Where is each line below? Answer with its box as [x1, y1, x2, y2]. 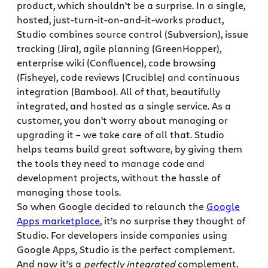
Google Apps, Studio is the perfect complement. [17, 243, 234, 256]
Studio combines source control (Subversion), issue [17, 28, 248, 41]
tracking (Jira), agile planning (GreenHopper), [17, 42, 221, 55]
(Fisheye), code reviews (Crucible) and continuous [17, 71, 240, 84]
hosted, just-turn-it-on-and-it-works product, [17, 13, 224, 26]
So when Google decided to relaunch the [17, 200, 206, 213]
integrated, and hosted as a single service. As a [17, 99, 231, 112]
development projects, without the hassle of [17, 171, 220, 184]
